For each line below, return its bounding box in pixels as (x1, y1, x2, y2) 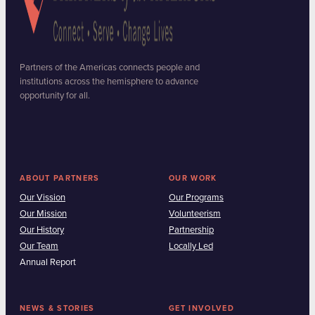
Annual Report (20, 258, 76, 267)
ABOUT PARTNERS (20, 174, 100, 182)
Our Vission (20, 193, 65, 202)
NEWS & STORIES (20, 304, 95, 312)
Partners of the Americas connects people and (20, 63, 200, 72)
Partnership (169, 226, 214, 235)
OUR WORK (169, 174, 217, 182)
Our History (20, 226, 64, 235)
